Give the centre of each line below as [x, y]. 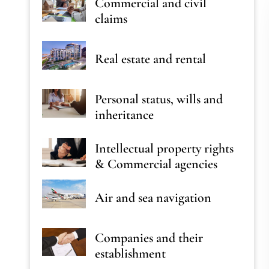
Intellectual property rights [165, 148]
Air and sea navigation [153, 198]
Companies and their [149, 238]
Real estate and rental [151, 59]
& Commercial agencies [156, 164]
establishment [131, 253]
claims [111, 19]
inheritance [125, 115]
